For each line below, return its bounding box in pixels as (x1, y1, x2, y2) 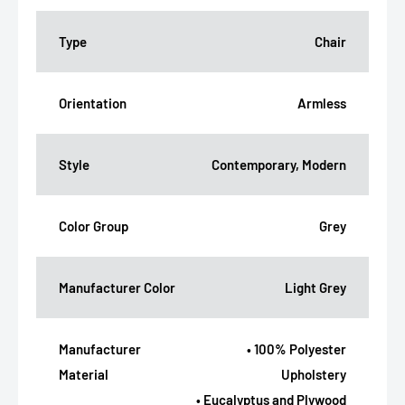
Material (59, 366, 108, 383)
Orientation (59, 95, 127, 112)
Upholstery (281, 366, 346, 383)
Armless (297, 95, 346, 112)
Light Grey (285, 279, 346, 297)
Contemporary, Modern (212, 156, 346, 174)
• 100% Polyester (247, 341, 346, 358)
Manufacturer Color (59, 279, 175, 297)
